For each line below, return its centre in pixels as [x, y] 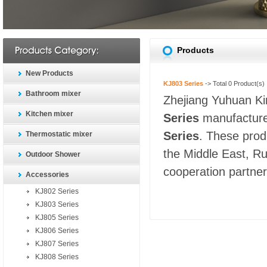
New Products [49, 73]
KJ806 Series [57, 231]
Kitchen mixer [49, 114]
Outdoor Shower [53, 154]
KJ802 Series [57, 191]
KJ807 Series [57, 244]
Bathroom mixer [53, 94]
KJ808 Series [57, 257]
